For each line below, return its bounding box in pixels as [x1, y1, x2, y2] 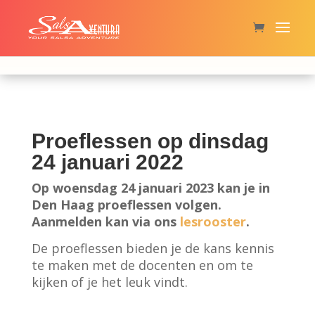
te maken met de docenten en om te [31, 257, 253, 274]
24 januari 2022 [31, 150, 184, 174]
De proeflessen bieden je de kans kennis [31, 240, 274, 257]
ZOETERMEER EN [88, 11, 266, 44]
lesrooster [179, 213, 246, 231]
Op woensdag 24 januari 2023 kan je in [31, 179, 270, 197]
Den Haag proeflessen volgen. [31, 196, 221, 214]
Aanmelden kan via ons [31, 213, 180, 231]
